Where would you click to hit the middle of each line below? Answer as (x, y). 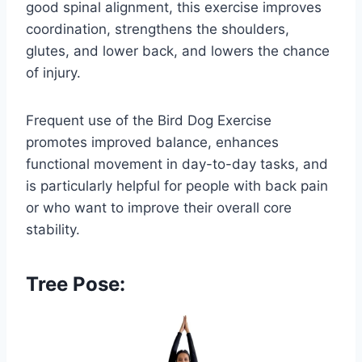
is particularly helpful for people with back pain (177, 185)
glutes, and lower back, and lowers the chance (178, 51)
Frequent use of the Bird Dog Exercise (149, 120)
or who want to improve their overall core (159, 207)
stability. (53, 229)
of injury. (53, 72)
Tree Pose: (76, 284)
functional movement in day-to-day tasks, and (177, 164)
